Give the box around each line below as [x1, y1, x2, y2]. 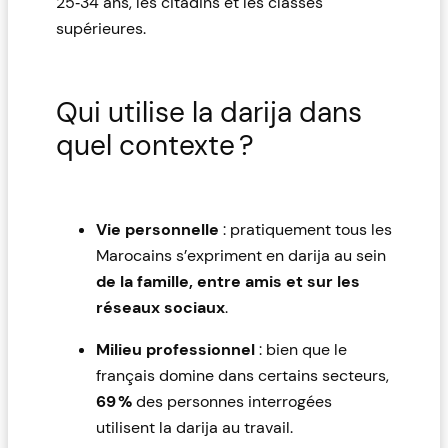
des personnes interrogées [132, 390, 332, 412]
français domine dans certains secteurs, [96, 364, 389, 386]
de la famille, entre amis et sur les [96, 270, 360, 292]
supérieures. [56, 18, 146, 40]
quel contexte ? [56, 127, 254, 165]
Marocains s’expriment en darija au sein [96, 244, 386, 266]
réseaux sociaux [96, 296, 225, 318]
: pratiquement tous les [219, 218, 392, 240]
